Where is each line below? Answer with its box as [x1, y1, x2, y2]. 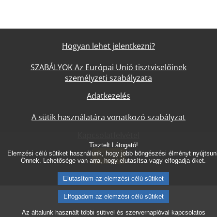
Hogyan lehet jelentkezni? [62, 41, 155, 51]
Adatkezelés [87, 91, 130, 101]
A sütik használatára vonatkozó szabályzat [31, 112, 186, 123]
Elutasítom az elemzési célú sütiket [63, 175, 164, 182]
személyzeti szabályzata [65, 73, 152, 83]
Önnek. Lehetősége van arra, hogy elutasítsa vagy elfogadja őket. [21, 157, 206, 164]
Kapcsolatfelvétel [77, 130, 139, 140]
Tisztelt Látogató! [89, 141, 138, 149]
